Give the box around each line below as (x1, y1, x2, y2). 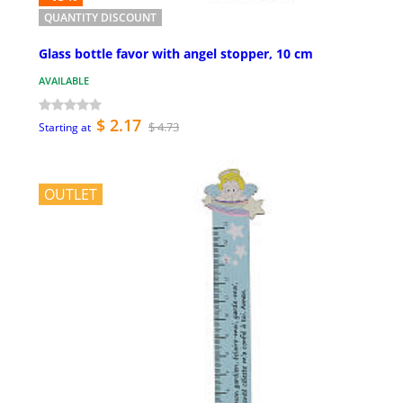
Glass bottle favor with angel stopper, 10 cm (39, 45, 313, 63)
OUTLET (44, 184, 97, 205)
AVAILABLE (39, 74, 89, 88)
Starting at (39, 120, 91, 136)
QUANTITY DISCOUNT (44, 9, 157, 25)
